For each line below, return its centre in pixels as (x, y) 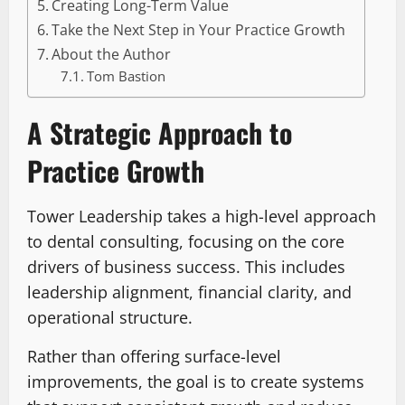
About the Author (112, 55)
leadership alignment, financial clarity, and (189, 292)
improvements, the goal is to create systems (196, 382)
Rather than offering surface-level (154, 357)
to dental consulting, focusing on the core (186, 242)
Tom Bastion (126, 76)
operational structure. (110, 318)
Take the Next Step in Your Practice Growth (199, 30)
